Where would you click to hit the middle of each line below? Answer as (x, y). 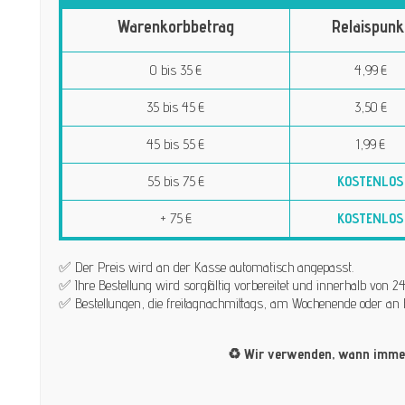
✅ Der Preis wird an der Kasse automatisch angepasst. (206, 267)
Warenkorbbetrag (175, 26)
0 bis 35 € (175, 70)
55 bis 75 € (175, 181)
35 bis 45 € (176, 107)
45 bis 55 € (176, 144)
